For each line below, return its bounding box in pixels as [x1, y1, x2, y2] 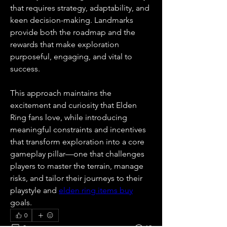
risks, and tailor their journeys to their [10, 173, 142, 183]
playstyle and [10, 185, 59, 195]
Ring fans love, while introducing [10, 112, 127, 122]
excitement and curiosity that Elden [10, 100, 137, 110]
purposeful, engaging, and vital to [10, 52, 132, 61]
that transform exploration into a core [10, 137, 144, 146]
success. [10, 64, 40, 73]
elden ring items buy [59, 185, 133, 195]
